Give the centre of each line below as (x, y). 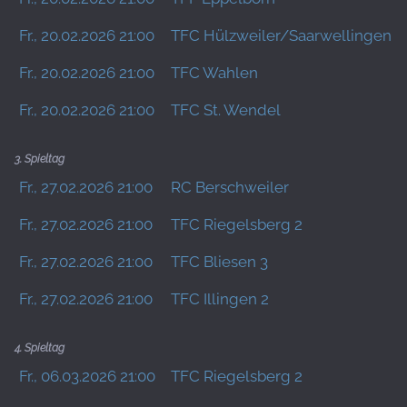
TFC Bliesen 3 (219, 262)
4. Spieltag (40, 348)
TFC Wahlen (214, 73)
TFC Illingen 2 (220, 299)
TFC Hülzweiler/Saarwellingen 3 (287, 35)
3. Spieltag (40, 159)
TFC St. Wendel (226, 110)
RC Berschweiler (230, 187)
